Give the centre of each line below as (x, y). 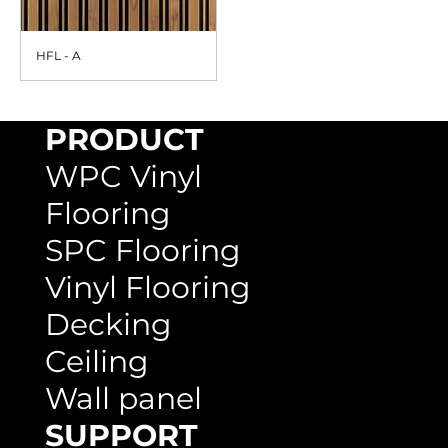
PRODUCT (124, 139)
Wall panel (123, 398)
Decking (108, 324)
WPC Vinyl (123, 176)
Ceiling (96, 361)
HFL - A (58, 55)
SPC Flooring (142, 250)
